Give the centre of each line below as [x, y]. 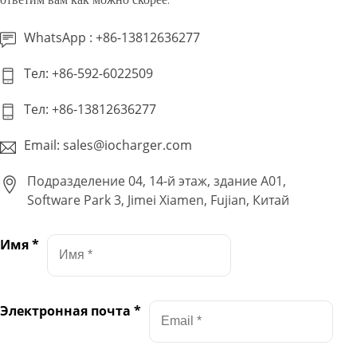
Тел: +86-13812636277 [90, 109]
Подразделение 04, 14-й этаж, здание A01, [157, 180]
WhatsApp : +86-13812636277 [112, 37]
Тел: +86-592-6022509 [88, 73]
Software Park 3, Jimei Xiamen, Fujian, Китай [158, 200]
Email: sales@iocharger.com [108, 145]
